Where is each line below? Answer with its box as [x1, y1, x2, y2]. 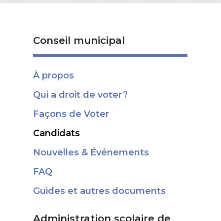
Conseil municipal [33, 35, 125, 46]
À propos [33, 70, 74, 81]
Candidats [33, 128, 80, 139]
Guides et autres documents [33, 185, 166, 196]
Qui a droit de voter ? [33, 89, 128, 100]
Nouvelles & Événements [33, 147, 149, 158]
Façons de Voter [33, 109, 110, 119]
